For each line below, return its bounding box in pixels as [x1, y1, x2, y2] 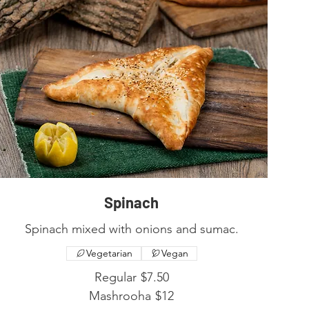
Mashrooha [89, 288, 152, 303]
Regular [94, 269, 137, 285]
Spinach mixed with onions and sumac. [24, 221, 239, 237]
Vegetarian [86, 246, 132, 259]
